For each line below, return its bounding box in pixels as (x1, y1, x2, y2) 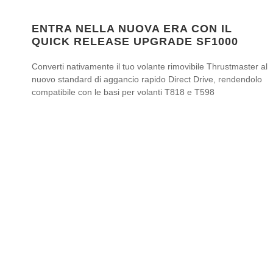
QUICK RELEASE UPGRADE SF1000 (32, 35, 238, 48)
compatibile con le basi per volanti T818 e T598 (32, 87, 214, 97)
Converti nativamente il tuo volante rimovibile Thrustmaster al (32, 62, 268, 72)
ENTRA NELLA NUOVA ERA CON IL (32, 23, 232, 35)
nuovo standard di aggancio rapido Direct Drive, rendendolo (32, 74, 262, 85)
